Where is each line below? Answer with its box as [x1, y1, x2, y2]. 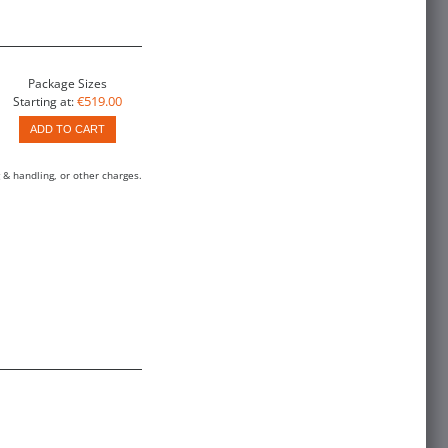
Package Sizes [27, 74, 107, 92]
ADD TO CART [29, 123, 105, 136]
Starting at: [12, 92, 74, 110]
